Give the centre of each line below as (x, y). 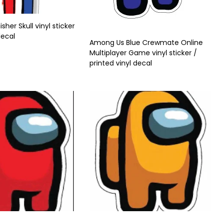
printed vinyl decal (121, 63)
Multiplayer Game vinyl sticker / (143, 53)
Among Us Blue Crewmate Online (146, 43)
